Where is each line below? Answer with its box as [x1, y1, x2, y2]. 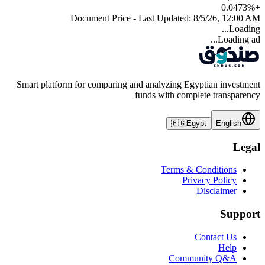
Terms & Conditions [161, 164, 237, 175]
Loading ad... [218, 34, 260, 44]
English [216, 118, 241, 128]
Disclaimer [196, 186, 237, 196]
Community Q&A [169, 253, 237, 263]
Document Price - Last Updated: [70, 12, 191, 23]
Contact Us [195, 231, 237, 242]
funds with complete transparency [135, 89, 260, 100]
